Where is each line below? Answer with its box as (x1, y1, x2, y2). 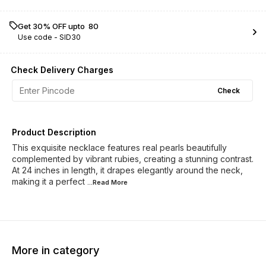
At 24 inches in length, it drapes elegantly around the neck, (12, 165, 243, 175)
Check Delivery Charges (11, 65, 113, 75)
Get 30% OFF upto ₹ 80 (18, 21, 99, 31)
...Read (87, 178, 111, 186)
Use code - (18, 33, 59, 42)
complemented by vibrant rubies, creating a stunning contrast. (12, 154, 254, 164)
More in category (12, 243, 100, 257)
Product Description (12, 127, 96, 137)
